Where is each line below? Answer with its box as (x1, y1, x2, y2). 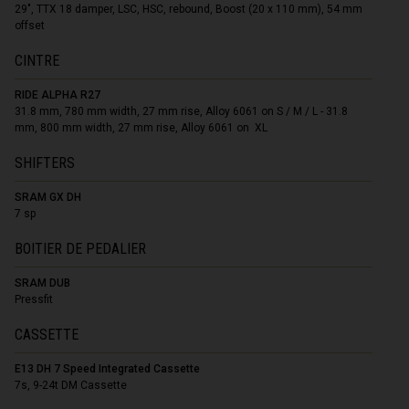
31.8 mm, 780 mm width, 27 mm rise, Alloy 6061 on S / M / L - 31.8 (15, 104, 349, 118)
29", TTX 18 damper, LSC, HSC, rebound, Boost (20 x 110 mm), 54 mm (15, 2, 363, 16)
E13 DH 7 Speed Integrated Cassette (15, 362, 201, 375)
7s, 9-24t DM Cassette (15, 378, 128, 392)
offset (15, 18, 46, 32)
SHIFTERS (15, 153, 76, 172)
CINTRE (15, 51, 60, 69)
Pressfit (15, 292, 54, 306)
